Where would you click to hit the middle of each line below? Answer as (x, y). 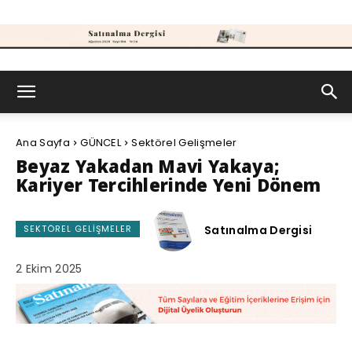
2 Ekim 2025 (49, 269)
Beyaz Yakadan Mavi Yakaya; (148, 166)
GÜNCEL (101, 143)
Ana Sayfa (43, 143)
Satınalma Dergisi (258, 230)
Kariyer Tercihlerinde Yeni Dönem (169, 185)
